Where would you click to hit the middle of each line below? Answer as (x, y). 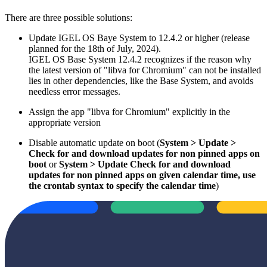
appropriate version (65, 123)
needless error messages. (74, 92)
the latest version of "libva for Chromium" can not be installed (145, 70)
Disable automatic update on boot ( (94, 143)
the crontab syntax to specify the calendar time (122, 186)
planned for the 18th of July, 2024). (95, 49)
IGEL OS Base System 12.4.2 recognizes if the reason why (140, 60)
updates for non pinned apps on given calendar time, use (142, 175)
